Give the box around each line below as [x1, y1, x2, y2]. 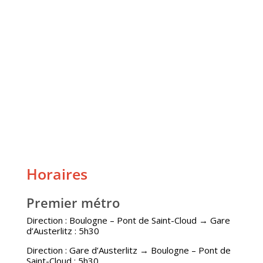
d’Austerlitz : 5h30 [26, 225, 99, 237]
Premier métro [26, 194, 120, 212]
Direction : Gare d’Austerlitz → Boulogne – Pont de [26, 244, 231, 257]
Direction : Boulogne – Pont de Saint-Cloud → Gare [26, 214, 230, 227]
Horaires [26, 164, 87, 184]
